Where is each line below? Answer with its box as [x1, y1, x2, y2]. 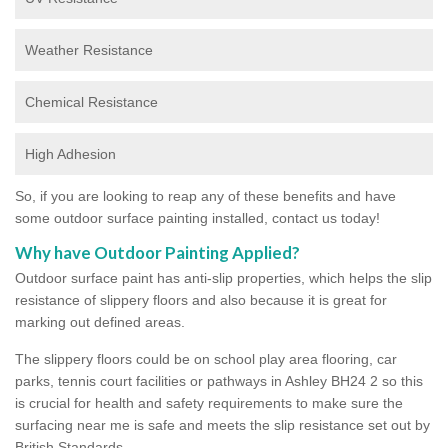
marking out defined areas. [15, 313, 185, 330]
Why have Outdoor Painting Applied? [15, 241, 300, 263]
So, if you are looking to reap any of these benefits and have [15, 187, 396, 204]
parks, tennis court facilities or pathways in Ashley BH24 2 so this [15, 372, 423, 389]
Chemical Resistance [25, 93, 158, 110]
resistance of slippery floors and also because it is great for [15, 291, 387, 308]
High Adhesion [25, 145, 116, 162]
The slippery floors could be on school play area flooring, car [15, 350, 397, 367]
